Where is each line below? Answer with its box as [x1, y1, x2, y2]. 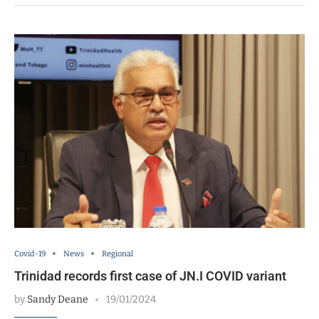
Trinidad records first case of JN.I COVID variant [14, 268, 286, 283]
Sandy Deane [27, 293, 88, 305]
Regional [102, 249, 133, 258]
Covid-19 [14, 249, 46, 258]
